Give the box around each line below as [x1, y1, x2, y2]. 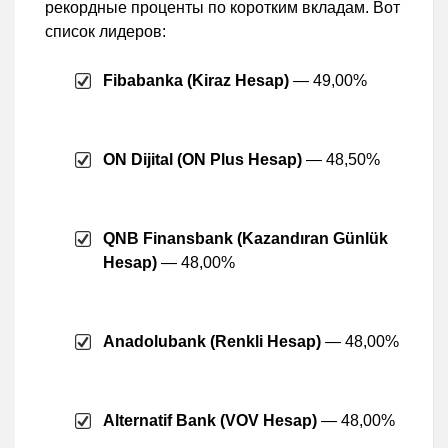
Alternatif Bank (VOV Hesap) [103, 411, 317, 429]
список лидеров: [45, 22, 166, 40]
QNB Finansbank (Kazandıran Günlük [103, 229, 388, 247]
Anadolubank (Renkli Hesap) [103, 332, 321, 350]
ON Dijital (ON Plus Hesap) [103, 150, 302, 168]
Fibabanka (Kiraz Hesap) [103, 71, 289, 89]
